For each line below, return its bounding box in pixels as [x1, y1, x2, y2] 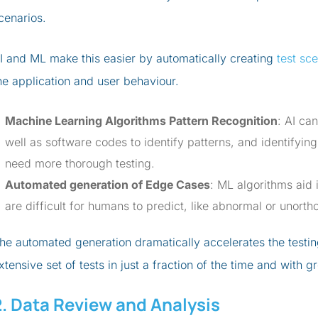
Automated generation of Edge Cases [5, 177, 210, 192]
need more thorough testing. [5, 156, 155, 170]
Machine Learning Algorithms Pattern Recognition [5, 114, 278, 128]
